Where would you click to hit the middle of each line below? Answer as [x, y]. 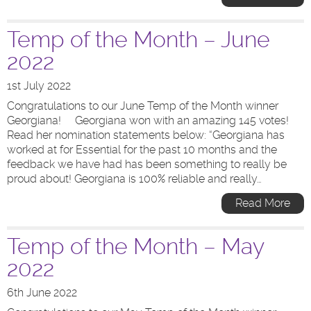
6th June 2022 [42, 293]
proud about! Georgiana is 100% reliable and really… [134, 179]
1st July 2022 [39, 86]
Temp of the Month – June [138, 40]
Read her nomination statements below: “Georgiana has [146, 135]
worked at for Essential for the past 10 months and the [142, 150]
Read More [263, 203]
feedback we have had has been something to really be [147, 164]
